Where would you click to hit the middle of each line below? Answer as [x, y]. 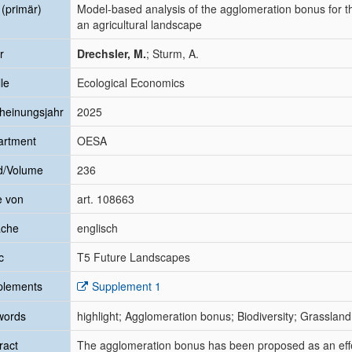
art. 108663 [106, 199]
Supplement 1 [126, 286]
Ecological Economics [131, 82]
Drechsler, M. [112, 53]
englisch [97, 228]
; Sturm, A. [172, 53]
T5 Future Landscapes [134, 257]
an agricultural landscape [139, 24]
